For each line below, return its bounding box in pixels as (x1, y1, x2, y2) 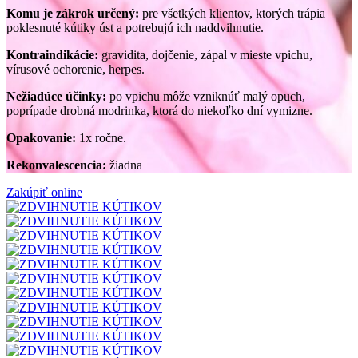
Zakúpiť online (6, 185, 82, 200)
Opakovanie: (6, 131, 76, 145)
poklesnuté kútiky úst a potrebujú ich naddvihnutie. (6, 21, 264, 35)
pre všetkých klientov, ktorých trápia (139, 6, 325, 21)
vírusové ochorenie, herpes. (6, 62, 145, 77)
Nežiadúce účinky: (6, 89, 106, 104)
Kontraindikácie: (6, 48, 98, 62)
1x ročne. (76, 131, 126, 145)
